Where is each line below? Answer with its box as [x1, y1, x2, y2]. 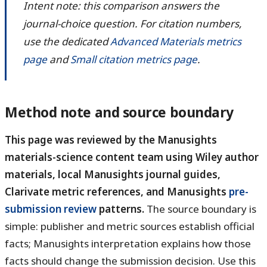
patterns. [97, 202, 144, 216]
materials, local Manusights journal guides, [5, 167, 221, 182]
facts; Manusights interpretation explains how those [5, 237, 251, 251]
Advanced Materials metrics [110, 35, 241, 49]
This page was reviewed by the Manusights [5, 133, 217, 147]
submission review [5, 202, 97, 216]
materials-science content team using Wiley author [5, 150, 259, 164]
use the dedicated [23, 35, 110, 49]
